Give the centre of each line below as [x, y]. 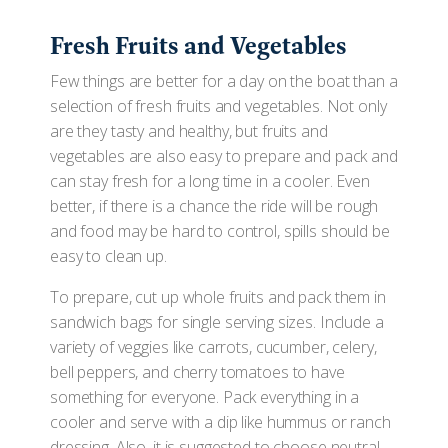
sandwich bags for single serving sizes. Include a [217, 322]
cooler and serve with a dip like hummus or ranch [220, 422]
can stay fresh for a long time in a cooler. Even [210, 181]
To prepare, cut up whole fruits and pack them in [218, 297]
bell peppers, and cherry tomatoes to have [197, 372]
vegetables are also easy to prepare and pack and [224, 156]
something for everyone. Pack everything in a [205, 397]
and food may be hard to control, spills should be [220, 231]
